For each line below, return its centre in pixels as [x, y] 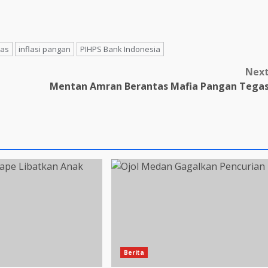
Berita [134, 252]
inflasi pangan [45, 49]
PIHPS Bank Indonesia [120, 49]
